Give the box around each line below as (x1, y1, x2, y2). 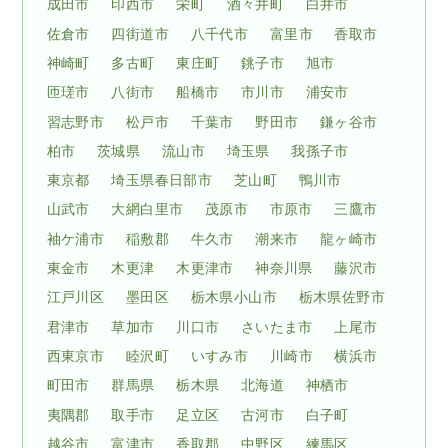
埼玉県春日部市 (111, 172, 213, 189)
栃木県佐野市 (298, 289, 385, 306)
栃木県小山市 (190, 289, 277, 306)
